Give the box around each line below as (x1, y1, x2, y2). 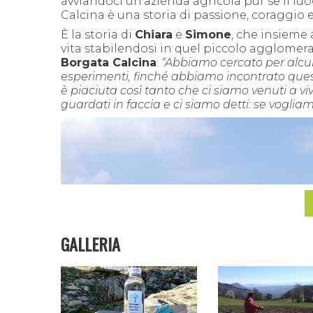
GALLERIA (61, 231, 120, 256)
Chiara (135, 28, 173, 41)
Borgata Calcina (61, 56, 156, 69)
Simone (185, 28, 231, 41)
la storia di (68, 28, 135, 41)
